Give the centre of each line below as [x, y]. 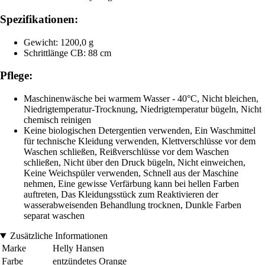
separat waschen [54, 216]
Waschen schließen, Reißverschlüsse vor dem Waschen [126, 152]
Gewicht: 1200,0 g [59, 42]
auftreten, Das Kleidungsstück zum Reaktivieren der [121, 195]
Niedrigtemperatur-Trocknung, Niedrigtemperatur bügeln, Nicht [143, 109]
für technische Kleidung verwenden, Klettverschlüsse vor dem [140, 141]
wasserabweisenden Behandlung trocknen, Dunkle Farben [132, 205]
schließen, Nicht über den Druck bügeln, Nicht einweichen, [135, 163]
